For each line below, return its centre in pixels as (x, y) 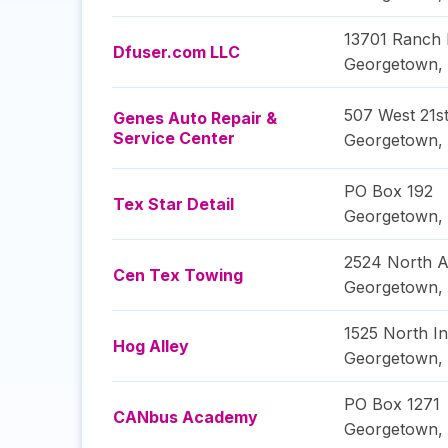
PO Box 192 (388, 191)
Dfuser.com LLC (176, 52)
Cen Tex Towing (178, 275)
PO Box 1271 (392, 404)
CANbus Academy (185, 417)
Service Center (174, 138)
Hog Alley (151, 346)
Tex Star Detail (173, 204)
